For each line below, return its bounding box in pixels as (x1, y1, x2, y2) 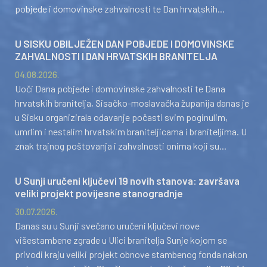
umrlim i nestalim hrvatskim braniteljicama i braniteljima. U (15, 126, 247, 137)
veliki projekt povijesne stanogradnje (15, 187, 183, 199)
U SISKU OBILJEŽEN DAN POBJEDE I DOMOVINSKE (15, 38, 234, 49)
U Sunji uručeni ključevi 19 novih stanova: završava (15, 175, 240, 187)
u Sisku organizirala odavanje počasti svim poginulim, (15, 111, 228, 123)
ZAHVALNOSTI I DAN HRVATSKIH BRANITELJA (15, 50, 218, 62)
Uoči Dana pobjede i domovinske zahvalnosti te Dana (15, 83, 225, 94)
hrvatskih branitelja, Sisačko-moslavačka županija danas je (15, 97, 249, 108)
